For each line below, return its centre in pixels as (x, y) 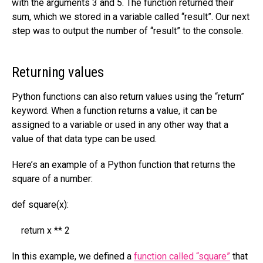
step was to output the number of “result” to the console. (127, 31)
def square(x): (40, 204)
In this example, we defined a (73, 256)
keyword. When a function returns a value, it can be (114, 110)
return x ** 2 (41, 230)
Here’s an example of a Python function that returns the (124, 164)
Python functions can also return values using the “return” (128, 96)
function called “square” (182, 256)
